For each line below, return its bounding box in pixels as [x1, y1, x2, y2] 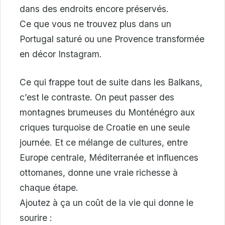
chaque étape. [20, 182, 78, 193]
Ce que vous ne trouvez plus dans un [20, 19, 171, 30]
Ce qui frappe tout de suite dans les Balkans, [20, 77, 202, 88]
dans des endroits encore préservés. [20, 4, 169, 15]
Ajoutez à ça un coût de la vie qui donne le [20, 197, 193, 208]
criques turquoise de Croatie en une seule [20, 122, 190, 133]
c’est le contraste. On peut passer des [20, 92, 174, 103]
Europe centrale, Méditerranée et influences [20, 152, 198, 163]
